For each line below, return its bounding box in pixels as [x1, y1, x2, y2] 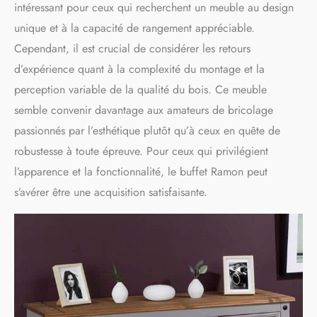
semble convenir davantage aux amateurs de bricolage [14, 101, 273, 118]
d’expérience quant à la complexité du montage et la [14, 60, 265, 77]
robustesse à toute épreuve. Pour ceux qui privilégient [14, 142, 268, 159]
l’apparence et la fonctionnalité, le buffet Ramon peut [14, 163, 267, 180]
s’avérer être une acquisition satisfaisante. [14, 183, 207, 200]
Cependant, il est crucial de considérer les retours [14, 40, 250, 57]
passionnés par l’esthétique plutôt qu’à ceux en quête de [14, 122, 280, 139]
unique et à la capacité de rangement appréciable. [14, 19, 255, 36]
